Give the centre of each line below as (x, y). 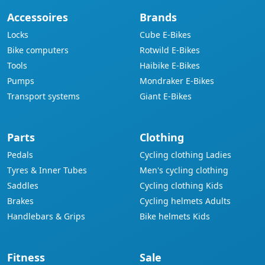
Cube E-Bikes (165, 35)
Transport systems (43, 96)
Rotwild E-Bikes (170, 50)
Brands (158, 17)
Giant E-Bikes (166, 96)
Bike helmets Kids (175, 216)
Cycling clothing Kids (181, 185)
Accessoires (38, 17)
